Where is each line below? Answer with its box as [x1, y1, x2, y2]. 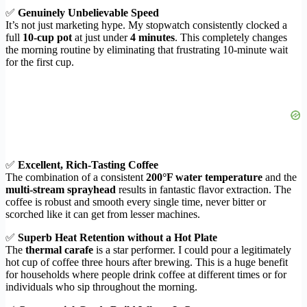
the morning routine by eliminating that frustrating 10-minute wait [5, 44, 288, 56]
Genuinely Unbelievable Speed [18, 7, 159, 19]
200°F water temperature [146, 171, 262, 184]
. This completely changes [175, 32, 287, 44]
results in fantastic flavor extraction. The [116, 184, 291, 196]
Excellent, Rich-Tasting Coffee [18, 159, 158, 171]
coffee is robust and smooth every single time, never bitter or [5, 196, 266, 208]
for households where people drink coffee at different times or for [5, 269, 286, 281]
